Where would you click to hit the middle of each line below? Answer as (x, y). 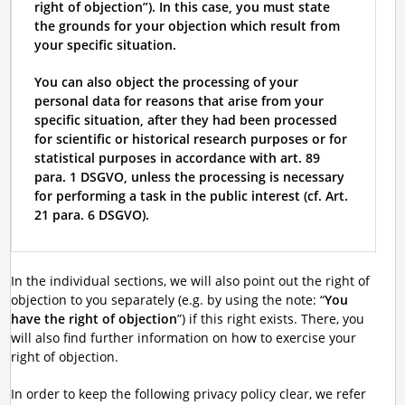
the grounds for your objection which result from (187, 26)
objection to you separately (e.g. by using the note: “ (167, 300)
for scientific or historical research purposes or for (190, 139)
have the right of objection (94, 319)
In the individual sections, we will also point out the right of (190, 281)
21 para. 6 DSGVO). (91, 215)
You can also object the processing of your (166, 82)
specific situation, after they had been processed (185, 120)
